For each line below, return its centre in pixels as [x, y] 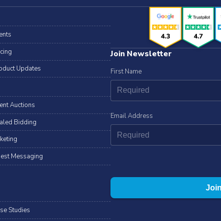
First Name [126, 71]
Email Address [132, 116]
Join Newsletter [141, 54]
